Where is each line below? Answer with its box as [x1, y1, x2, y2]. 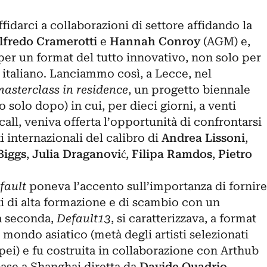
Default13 [56, 212, 111, 225]
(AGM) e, [200, 35, 250, 48]
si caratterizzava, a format [116, 212, 256, 225]
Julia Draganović [32, 147, 126, 161]
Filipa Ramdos [131, 147, 212, 161]
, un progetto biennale [128, 83, 250, 97]
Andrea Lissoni [161, 131, 245, 145]
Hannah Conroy [109, 35, 200, 48]
